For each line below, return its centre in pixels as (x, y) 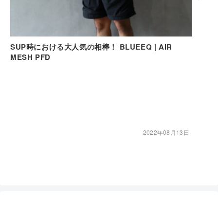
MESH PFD (30, 57)
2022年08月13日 (166, 132)
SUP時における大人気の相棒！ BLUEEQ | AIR (91, 47)
